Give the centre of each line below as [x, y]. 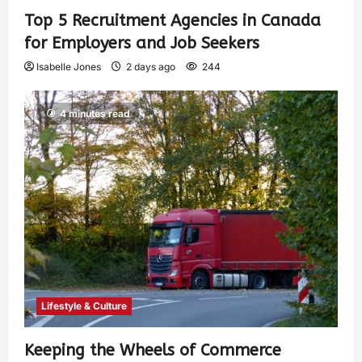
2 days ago [151, 66]
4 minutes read [95, 113]
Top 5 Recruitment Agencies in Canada [173, 20]
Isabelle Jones [69, 66]
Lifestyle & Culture [84, 305]
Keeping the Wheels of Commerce [153, 350]
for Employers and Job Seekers [142, 43]
